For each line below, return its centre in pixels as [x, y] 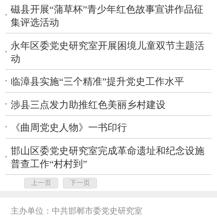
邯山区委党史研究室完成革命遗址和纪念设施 [108, 151]
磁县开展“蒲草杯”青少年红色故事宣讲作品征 [107, 9]
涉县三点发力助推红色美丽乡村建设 [88, 105]
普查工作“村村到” [49, 164]
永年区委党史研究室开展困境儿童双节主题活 [108, 46]
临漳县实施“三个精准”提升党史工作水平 [98, 81]
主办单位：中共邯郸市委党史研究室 [77, 211]
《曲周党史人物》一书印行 [69, 128]
